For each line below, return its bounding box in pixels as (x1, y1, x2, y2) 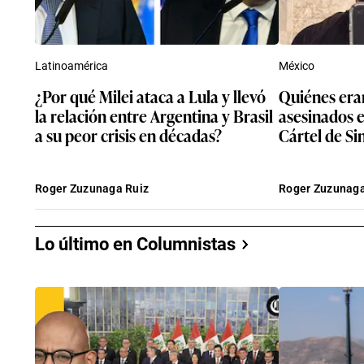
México (279, 58, 314, 72)
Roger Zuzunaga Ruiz (35, 181, 149, 195)
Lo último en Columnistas (35, 233, 236, 254)
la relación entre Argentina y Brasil (35, 102, 273, 128)
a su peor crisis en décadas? (35, 122, 222, 147)
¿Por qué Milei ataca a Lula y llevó (35, 83, 266, 108)
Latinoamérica (35, 58, 108, 72)
